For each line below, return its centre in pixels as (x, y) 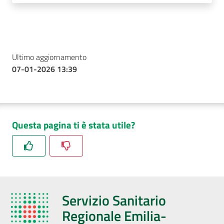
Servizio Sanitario (114, 200)
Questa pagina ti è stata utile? (73, 124)
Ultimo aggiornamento (49, 57)
